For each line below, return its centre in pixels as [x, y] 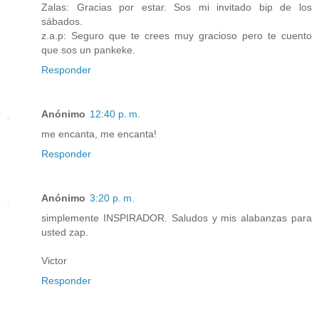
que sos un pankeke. [88, 49]
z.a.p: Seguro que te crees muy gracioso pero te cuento [177, 35]
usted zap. [65, 232]
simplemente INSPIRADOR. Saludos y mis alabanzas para [177, 218]
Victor [54, 260]
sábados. [62, 21]
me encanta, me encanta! [99, 134]
